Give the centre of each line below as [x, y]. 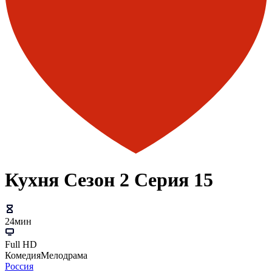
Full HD [21, 245]
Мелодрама [64, 256]
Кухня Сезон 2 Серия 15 [109, 180]
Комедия [23, 256]
